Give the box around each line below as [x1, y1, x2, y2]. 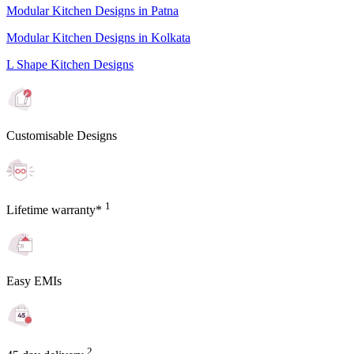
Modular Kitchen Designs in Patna [6, 3, 179, 17]
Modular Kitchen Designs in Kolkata [6, 30, 190, 44]
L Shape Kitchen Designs [6, 57, 134, 71]
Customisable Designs [6, 128, 117, 142]
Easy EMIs [6, 273, 62, 288]
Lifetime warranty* [6, 202, 105, 217]
